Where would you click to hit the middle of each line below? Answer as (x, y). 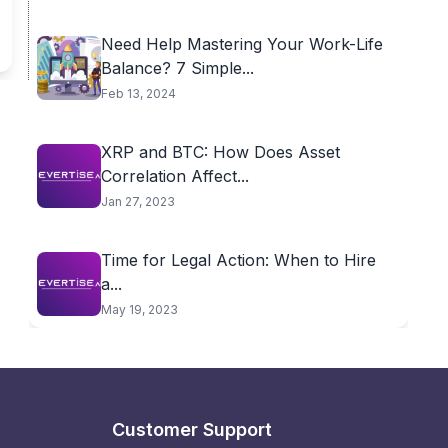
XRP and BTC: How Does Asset (220, 152)
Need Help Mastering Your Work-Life (241, 44)
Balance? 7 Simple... (177, 68)
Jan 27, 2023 (137, 201)
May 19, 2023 (139, 309)
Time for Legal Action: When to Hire (238, 260)
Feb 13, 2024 (138, 93)
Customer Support (192, 429)
